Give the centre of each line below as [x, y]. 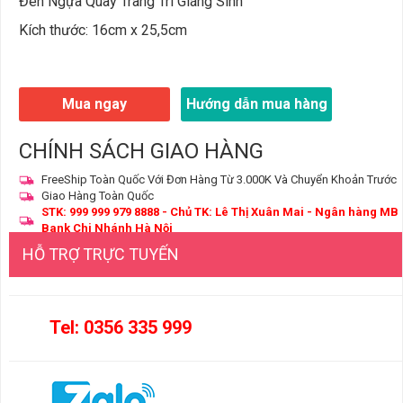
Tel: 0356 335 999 [121, 327]
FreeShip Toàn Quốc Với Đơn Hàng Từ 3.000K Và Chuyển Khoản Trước [219, 179]
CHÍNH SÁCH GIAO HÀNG [141, 151]
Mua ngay [94, 104]
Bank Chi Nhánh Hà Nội [107, 228]
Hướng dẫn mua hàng [256, 104]
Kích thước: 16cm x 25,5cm [103, 30]
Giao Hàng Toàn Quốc [98, 196]
